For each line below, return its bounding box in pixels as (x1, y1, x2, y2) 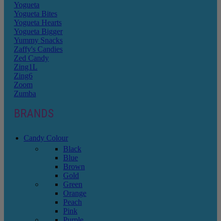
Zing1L (14, 63, 37, 72)
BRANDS (14, 107, 54, 121)
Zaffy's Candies (14, 45, 63, 54)
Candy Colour (24, 134, 68, 143)
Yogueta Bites (14, 9, 57, 18)
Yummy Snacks (14, 36, 63, 45)
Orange (63, 189, 86, 198)
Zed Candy (14, 54, 49, 63)
